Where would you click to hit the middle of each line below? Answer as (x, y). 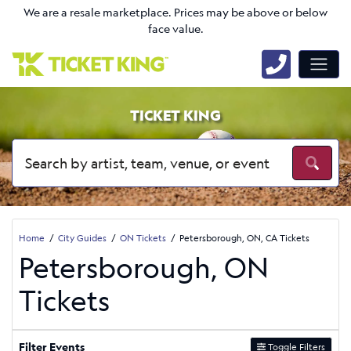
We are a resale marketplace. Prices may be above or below (175, 13)
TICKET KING (175, 115)
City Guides (82, 237)
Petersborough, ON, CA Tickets (244, 237)
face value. (175, 29)
